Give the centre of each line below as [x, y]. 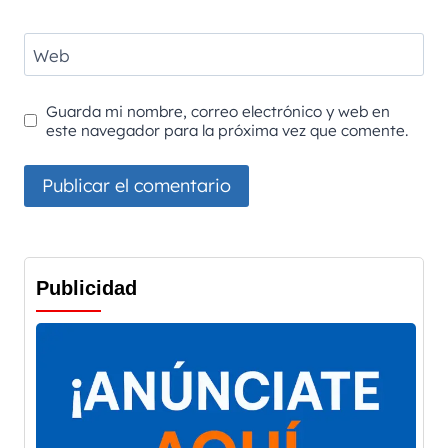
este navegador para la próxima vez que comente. [227, 130]
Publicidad [86, 287]
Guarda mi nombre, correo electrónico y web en [218, 111]
